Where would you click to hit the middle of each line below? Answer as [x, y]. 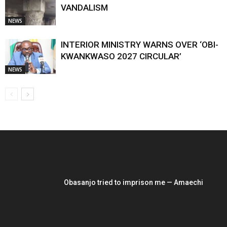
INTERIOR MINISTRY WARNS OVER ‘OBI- [140, 45]
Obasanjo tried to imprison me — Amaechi [134, 183]
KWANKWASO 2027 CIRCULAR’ [121, 56]
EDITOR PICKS [35, 161]
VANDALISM [84, 8]
